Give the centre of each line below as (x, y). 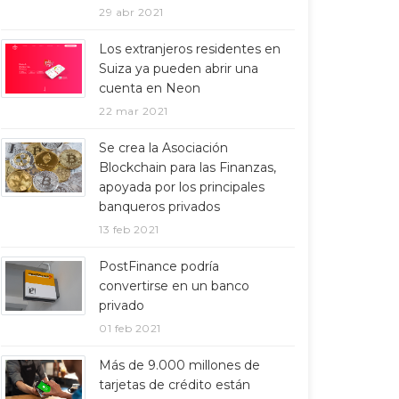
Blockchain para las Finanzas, (187, 167)
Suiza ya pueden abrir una (179, 69)
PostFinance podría (159, 266)
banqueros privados (159, 207)
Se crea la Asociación (163, 148)
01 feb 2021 (130, 328)
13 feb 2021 (129, 229)
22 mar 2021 (134, 111)
